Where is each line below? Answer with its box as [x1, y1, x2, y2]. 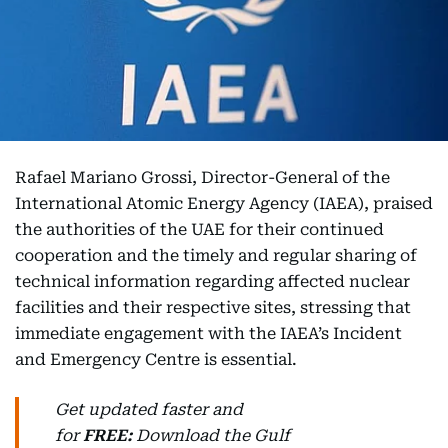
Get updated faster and [55, 400, 243, 419]
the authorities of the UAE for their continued [15, 220, 384, 239]
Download [132, 426, 219, 445]
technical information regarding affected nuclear [15, 272, 410, 291]
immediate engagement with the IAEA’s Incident [15, 324, 402, 343]
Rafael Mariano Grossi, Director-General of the [15, 168, 390, 187]
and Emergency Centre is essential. [15, 350, 297, 369]
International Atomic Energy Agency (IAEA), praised [15, 194, 433, 213]
